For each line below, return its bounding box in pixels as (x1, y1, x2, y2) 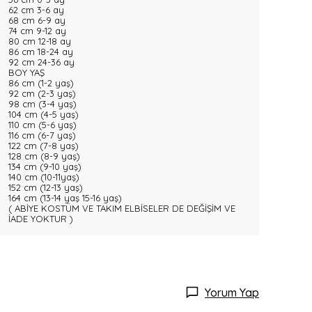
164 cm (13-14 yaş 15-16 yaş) (8, 192, 122, 203)
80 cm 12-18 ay (8, 36, 71, 47)
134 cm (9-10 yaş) (8, 161, 81, 172)
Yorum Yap (205, 286, 259, 299)
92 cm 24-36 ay (8, 56, 75, 68)
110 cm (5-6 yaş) (8, 119, 77, 130)
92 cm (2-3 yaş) (8, 88, 76, 99)
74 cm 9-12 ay (8, 25, 66, 36)
